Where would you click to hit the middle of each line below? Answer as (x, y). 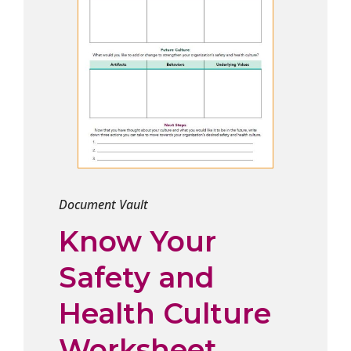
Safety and (136, 278)
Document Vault (103, 205)
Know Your (137, 242)
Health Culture (165, 314)
